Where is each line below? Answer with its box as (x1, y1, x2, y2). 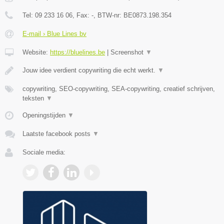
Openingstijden (22, 111, 67, 119)
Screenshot (110, 48, 145, 56)
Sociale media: (22, 148, 65, 156)
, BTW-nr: (93, 11, 123, 19)
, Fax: (72, 11, 91, 19)
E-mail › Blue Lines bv (22, 29, 86, 37)
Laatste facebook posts (22, 129, 92, 137)
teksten (22, 94, 46, 102)
